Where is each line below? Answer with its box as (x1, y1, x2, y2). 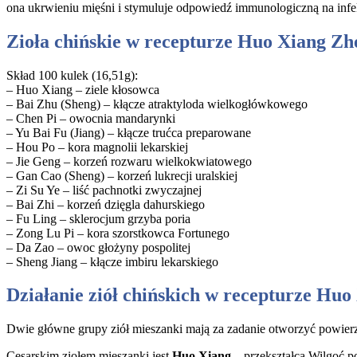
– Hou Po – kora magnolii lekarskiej (6, 139, 188, 154)
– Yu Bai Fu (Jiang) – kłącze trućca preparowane (6, 125, 251, 139)
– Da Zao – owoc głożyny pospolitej (6, 240, 190, 254)
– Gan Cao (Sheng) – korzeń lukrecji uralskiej (6, 168, 237, 182)
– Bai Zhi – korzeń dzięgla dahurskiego (6, 197, 205, 211)
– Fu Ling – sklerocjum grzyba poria (6, 211, 190, 226)
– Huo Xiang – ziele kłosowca (6, 82, 159, 96)
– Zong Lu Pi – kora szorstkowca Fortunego (6, 226, 229, 240)
